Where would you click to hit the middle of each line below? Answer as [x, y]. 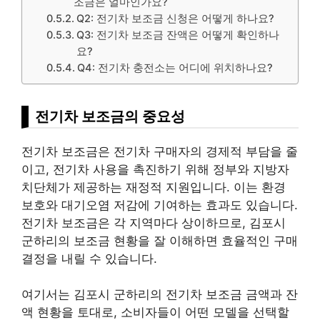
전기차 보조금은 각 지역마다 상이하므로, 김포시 [154, 222]
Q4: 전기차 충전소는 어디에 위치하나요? [175, 67]
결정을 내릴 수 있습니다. [89, 258]
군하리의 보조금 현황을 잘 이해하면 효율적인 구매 [160, 240]
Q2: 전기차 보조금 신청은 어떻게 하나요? [176, 18]
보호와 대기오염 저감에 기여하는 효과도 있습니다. [160, 205]
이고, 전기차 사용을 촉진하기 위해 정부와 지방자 [155, 169]
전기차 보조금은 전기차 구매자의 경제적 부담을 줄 [160, 151]
